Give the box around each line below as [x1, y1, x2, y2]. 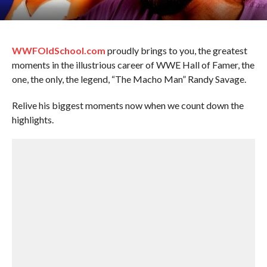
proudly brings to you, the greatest [105, 45, 247, 56]
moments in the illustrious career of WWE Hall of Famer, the [11, 59, 254, 70]
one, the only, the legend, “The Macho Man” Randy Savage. [11, 73, 246, 85]
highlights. [11, 114, 54, 125]
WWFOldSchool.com [11, 45, 105, 56]
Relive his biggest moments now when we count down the [11, 100, 244, 111]
